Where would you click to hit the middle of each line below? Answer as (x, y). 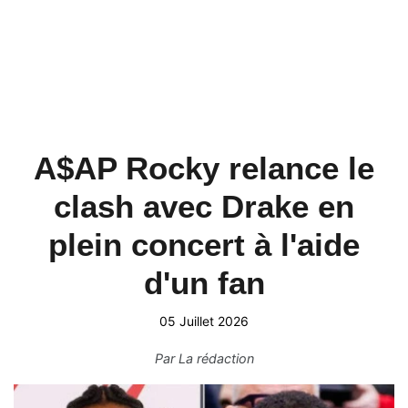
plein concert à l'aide (204, 245)
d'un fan (204, 283)
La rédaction (216, 358)
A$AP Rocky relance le (204, 168)
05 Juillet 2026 (204, 321)
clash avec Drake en (204, 206)
